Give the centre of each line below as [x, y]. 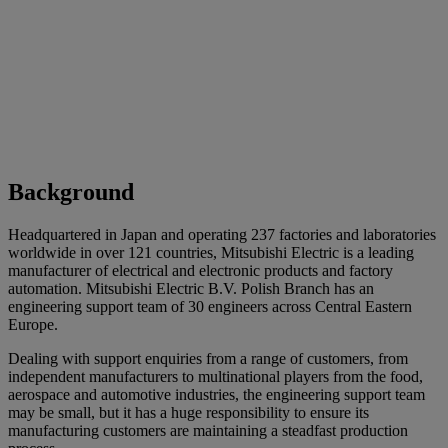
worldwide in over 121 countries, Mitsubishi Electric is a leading [211, 253]
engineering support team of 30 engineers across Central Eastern [210, 307]
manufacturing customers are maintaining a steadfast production [208, 431]
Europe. [33, 325]
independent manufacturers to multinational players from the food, [215, 377]
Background [71, 192]
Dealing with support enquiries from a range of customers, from [208, 359]
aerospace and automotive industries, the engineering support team [216, 395]
